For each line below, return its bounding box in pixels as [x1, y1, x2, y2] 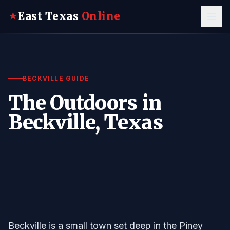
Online [81, 10, 121, 23]
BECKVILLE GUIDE [23, 74, 89, 82]
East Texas [18, 10, 82, 23]
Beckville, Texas [8, 110, 163, 135]
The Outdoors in [8, 90, 161, 115]
